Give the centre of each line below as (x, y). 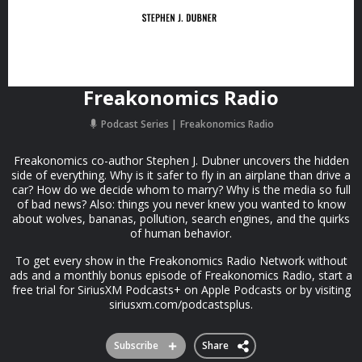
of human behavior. (181, 233)
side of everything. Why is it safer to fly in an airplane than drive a (181, 175)
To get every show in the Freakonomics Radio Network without (181, 261)
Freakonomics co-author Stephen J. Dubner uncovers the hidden (181, 160)
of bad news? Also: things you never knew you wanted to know (181, 204)
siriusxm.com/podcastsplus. (181, 304)
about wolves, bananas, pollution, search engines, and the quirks (181, 219)
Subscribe (136, 345)
